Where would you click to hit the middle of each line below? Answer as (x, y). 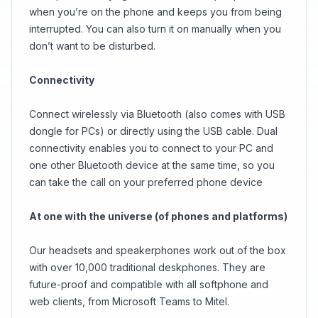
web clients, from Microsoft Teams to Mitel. (129, 301)
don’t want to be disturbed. (92, 46)
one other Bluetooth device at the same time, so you (152, 165)
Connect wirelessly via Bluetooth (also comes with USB (157, 114)
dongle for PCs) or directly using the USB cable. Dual (153, 131)
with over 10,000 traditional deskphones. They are (147, 267)
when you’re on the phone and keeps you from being (155, 12)
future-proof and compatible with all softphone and (149, 284)
